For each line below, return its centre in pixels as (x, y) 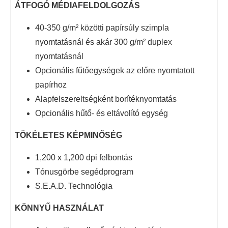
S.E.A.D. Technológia (74, 186)
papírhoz (51, 84)
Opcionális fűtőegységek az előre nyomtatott (115, 70)
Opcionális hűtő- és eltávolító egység (102, 113)
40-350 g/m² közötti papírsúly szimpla (102, 27)
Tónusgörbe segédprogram (84, 172)
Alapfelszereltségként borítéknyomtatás (106, 99)
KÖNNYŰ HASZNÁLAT (59, 208)
